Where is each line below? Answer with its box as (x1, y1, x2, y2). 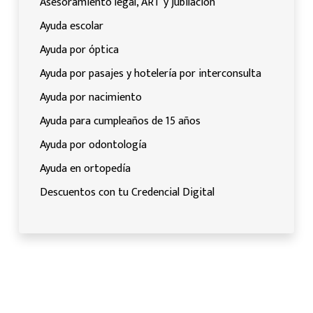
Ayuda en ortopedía (40, 159, 131, 178)
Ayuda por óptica (40, 40, 119, 59)
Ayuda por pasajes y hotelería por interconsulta (40, 64, 261, 83)
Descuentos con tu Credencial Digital (40, 182, 214, 202)
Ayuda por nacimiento (40, 87, 142, 107)
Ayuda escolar (40, 16, 103, 36)
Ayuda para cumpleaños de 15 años (40, 111, 201, 131)
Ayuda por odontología (40, 135, 147, 154)
